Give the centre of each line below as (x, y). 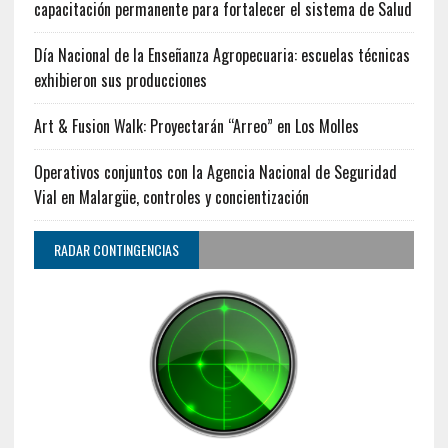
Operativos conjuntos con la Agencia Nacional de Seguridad (215, 171)
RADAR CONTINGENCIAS (116, 249)
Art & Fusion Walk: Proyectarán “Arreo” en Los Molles (196, 125)
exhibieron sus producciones (120, 79)
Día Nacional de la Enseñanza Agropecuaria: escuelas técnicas (221, 54)
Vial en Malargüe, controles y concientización (171, 196)
